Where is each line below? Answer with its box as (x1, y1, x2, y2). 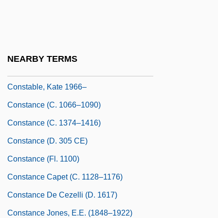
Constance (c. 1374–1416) (7, 118, 101, 127)
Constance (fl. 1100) (7, 154, 79, 163)
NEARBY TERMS (7, 54, 77, 64)
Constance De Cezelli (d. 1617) (7, 190, 117, 199)
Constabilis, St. (7, 10, 59, 19)
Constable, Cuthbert (7, 28, 76, 37)
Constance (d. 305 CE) (7, 136, 88, 145)
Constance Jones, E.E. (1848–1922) (7, 208, 132, 217)
